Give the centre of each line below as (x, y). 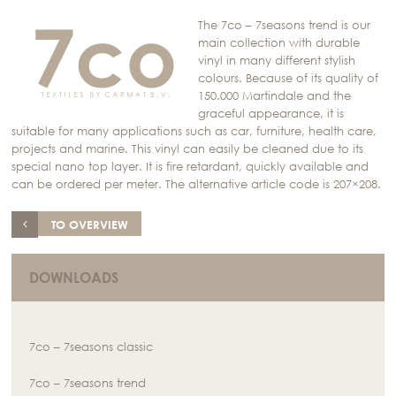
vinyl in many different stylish (277, 61)
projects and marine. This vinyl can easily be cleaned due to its (188, 149)
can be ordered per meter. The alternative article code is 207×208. (197, 184)
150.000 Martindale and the (275, 96)
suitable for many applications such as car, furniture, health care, (194, 131)
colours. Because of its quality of (289, 78)
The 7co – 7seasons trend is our (285, 25)
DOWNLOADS (74, 277)
